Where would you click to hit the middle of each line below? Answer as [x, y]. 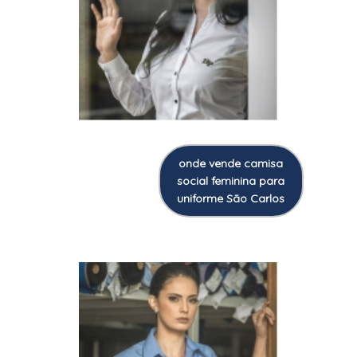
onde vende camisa [230, 163]
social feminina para [230, 180]
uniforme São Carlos [230, 198]
